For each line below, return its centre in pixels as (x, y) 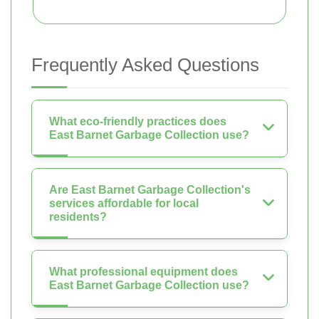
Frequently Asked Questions (145, 65)
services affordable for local (124, 204)
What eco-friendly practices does (138, 122)
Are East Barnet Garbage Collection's (150, 190)
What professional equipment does (143, 272)
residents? (78, 217)
